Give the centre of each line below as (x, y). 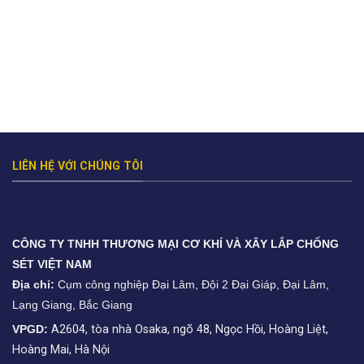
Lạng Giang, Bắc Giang (72, 304)
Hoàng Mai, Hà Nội (61, 349)
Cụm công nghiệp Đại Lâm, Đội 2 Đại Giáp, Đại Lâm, (192, 284)
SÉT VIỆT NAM (52, 264)
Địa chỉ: (33, 284)
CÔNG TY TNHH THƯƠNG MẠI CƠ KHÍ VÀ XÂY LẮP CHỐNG (175, 243)
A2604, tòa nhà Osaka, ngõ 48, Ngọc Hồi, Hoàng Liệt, (188, 329)
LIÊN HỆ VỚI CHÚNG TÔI (78, 165)
